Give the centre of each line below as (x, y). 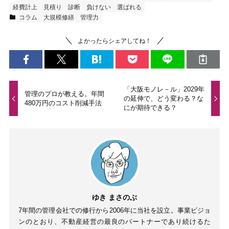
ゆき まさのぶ (114, 198)
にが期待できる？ (150, 107)
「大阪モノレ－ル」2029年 (164, 89)
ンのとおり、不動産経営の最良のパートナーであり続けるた (114, 222)
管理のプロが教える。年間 (65, 94)
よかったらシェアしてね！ (114, 41)
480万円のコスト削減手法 (63, 103)
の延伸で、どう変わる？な (163, 98)
